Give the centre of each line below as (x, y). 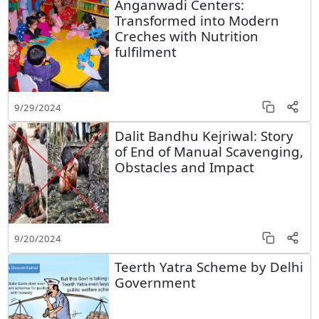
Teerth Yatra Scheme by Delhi (209, 267)
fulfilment (145, 51)
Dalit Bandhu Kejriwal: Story (204, 135)
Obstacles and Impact (184, 167)
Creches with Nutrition (186, 36)
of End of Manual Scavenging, (209, 151)
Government (155, 283)
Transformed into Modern (197, 20)
